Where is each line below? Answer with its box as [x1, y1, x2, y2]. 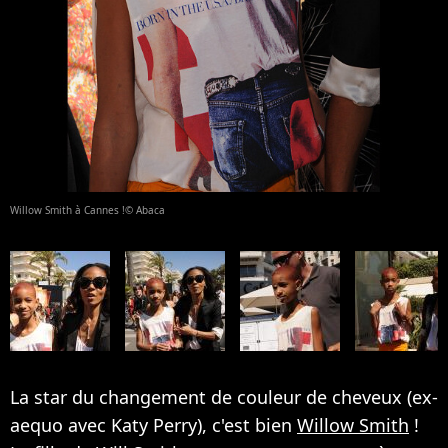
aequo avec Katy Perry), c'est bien [10, 412, 297, 437]
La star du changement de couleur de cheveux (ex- [10, 384, 438, 409]
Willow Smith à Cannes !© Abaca [10, 202, 165, 217]
